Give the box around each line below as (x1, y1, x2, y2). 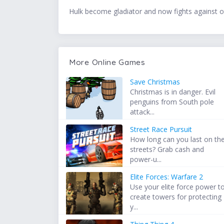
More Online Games (69, 57, 145, 67)
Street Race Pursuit (130, 124, 192, 134)
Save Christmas (130, 77, 180, 87)
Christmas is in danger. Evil (130, 87, 216, 97)
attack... (130, 107, 155, 117)
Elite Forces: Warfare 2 (130, 172, 203, 182)
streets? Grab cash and (130, 144, 204, 154)
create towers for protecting (130, 192, 222, 202)
